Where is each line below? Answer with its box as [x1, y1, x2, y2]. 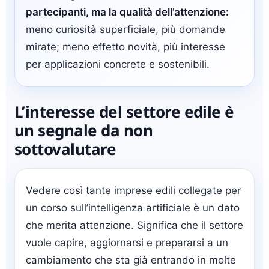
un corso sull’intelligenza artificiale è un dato [26, 202, 240, 214]
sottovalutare [14, 138, 116, 160]
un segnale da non [14, 119, 153, 142]
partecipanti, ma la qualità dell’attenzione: [26, 6, 229, 19]
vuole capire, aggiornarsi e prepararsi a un [26, 237, 228, 249]
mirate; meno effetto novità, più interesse [26, 41, 225, 53]
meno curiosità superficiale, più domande [26, 23, 225, 36]
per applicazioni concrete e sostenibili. [26, 58, 210, 71]
